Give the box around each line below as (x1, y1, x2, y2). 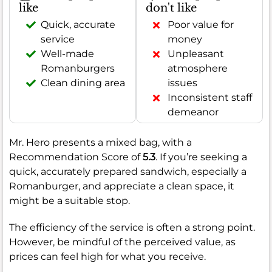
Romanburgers (41, 63, 115, 75)
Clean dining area (41, 77, 125, 89)
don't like (146, 1, 197, 15)
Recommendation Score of (9, 151, 143, 163)
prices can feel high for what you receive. (9, 251, 206, 263)
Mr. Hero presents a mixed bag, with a (9, 137, 192, 149)
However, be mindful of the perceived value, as (9, 236, 236, 248)
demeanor (168, 106, 219, 118)
